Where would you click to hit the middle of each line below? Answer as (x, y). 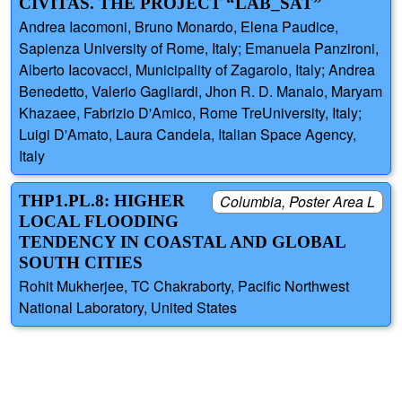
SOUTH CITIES (81, 263)
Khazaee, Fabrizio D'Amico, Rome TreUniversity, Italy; (190, 113)
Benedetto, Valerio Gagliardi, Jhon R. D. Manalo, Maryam (201, 92)
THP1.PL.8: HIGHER (102, 201)
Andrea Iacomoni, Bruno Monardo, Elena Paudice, (179, 27)
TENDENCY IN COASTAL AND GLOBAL (182, 242)
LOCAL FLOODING (99, 222)
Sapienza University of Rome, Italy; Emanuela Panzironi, (199, 48)
